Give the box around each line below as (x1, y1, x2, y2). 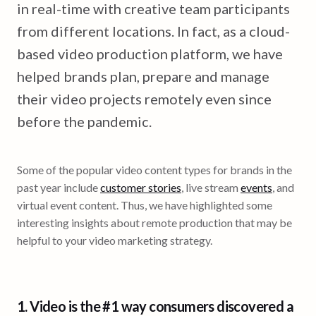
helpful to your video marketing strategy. (17, 233, 212, 247)
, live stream (181, 180, 241, 194)
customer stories (100, 180, 181, 194)
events (241, 180, 272, 194)
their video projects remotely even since (17, 90, 272, 107)
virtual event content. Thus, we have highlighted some (17, 197, 272, 212)
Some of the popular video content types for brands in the (17, 162, 292, 176)
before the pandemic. (17, 112, 152, 130)
